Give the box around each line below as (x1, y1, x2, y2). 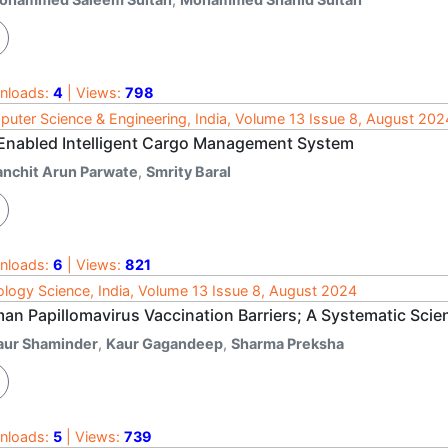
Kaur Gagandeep (106, 334, 223, 352)
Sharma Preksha (231, 334, 344, 352)
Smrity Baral (146, 162, 231, 180)
